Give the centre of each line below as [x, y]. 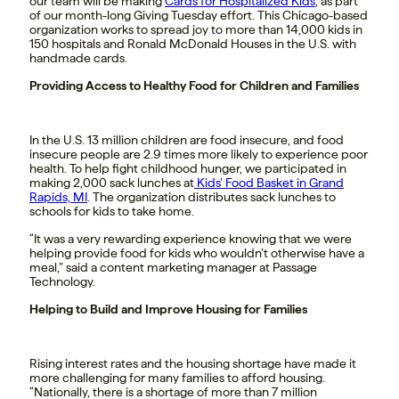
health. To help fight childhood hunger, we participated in [188, 168]
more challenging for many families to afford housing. [177, 377]
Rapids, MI [58, 196]
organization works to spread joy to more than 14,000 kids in [196, 29]
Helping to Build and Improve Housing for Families [168, 309]
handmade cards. [78, 57]
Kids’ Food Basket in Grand [270, 182]
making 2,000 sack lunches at [112, 182]
